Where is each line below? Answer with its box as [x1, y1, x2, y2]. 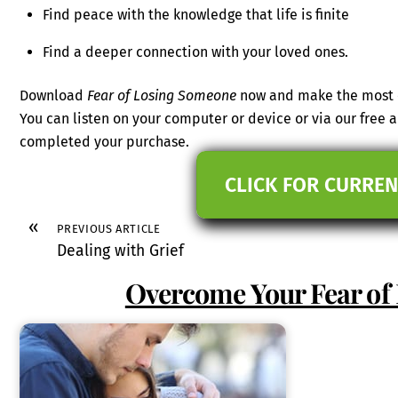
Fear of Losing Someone [87, 86, 237, 104]
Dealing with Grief [57, 242, 185, 261]
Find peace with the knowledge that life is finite [43, 6, 349, 24]
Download [20, 86, 88, 104]
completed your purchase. [20, 132, 190, 150]
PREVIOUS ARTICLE [57, 222, 161, 236]
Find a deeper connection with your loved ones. [43, 44, 348, 61]
